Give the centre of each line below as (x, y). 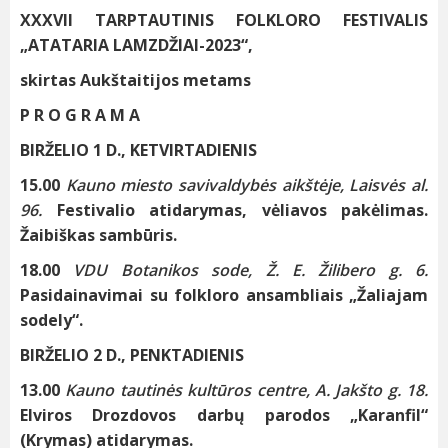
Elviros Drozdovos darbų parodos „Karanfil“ (224, 415)
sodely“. (51, 320)
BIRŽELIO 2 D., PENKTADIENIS (132, 355)
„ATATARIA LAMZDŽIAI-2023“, (136, 45)
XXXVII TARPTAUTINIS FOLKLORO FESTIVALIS (224, 20)
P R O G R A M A (80, 115)
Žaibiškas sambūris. (98, 235)
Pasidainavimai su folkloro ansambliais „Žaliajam (224, 295)
